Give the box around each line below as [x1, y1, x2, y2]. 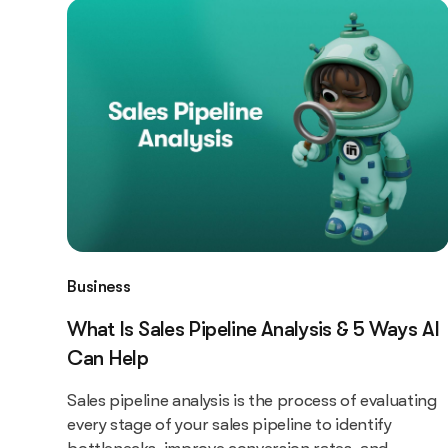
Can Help [67, 346, 149, 371]
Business [67, 277, 131, 297]
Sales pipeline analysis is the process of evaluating [67, 391, 437, 411]
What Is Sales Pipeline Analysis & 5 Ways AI [67, 317, 440, 342]
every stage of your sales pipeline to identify [67, 415, 392, 435]
